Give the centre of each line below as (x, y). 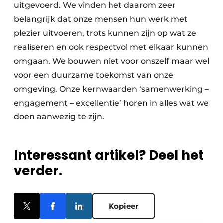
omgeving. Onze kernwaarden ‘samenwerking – (111, 89)
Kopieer (123, 206)
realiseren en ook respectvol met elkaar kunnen (111, 47)
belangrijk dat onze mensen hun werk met (101, 19)
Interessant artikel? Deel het (109, 155)
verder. (38, 171)
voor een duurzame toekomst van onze (94, 75)
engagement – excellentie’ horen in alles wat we (111, 103)
